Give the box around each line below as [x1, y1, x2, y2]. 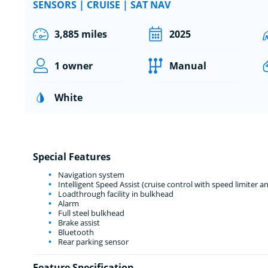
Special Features [32, 150, 111, 163]
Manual [169, 59, 206, 72]
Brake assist [56, 217, 100, 228]
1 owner [54, 59, 93, 72]
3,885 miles [54, 27, 107, 41]
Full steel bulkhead [56, 207, 124, 218]
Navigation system [56, 169, 124, 180]
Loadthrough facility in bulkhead [56, 188, 173, 199]
